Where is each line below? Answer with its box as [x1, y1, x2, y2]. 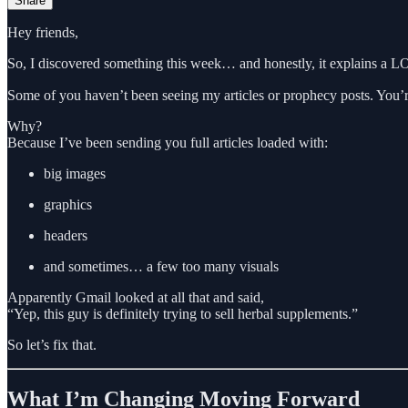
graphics [44, 196, 92, 212]
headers [44, 227, 87, 243]
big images [44, 165, 106, 181]
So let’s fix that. [7, 336, 97, 352]
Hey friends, [7, 24, 78, 40]
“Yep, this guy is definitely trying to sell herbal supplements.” [7, 305, 358, 321]
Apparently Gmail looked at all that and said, [7, 289, 264, 305]
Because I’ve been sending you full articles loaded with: [7, 134, 328, 150]
